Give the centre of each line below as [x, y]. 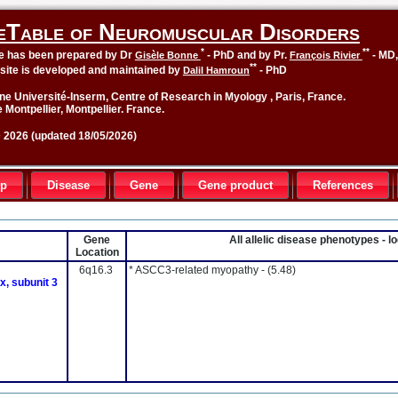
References [343, 185]
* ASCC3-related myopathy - [198, 270]
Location [97, 252]
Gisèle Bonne [167, 55]
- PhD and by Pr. [247, 55]
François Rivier [326, 55]
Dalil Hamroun [216, 70]
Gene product [235, 185]
